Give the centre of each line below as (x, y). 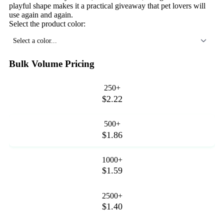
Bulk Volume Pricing (52, 63)
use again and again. (41, 14)
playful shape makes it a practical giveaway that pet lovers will (107, 5)
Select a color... (35, 40)
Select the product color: (47, 23)
